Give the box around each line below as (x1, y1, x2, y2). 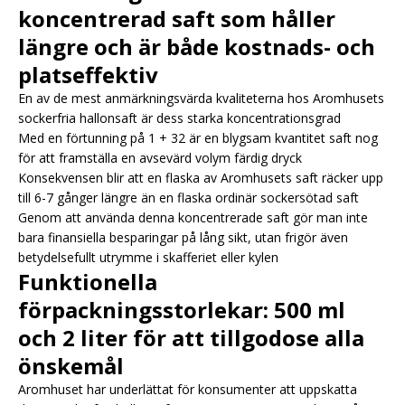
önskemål (18, 350, 124, 381)
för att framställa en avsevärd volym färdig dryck (18, 148, 302, 166)
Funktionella (18, 266, 157, 297)
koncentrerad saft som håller (18, 3, 335, 33)
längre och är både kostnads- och (18, 31, 375, 61)
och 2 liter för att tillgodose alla (18, 322, 364, 353)
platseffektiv (18, 59, 158, 89)
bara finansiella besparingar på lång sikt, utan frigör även (18, 228, 348, 246)
